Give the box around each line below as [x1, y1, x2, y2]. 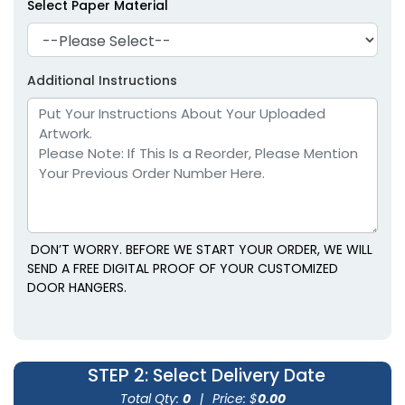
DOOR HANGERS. [27, 278, 127, 297]
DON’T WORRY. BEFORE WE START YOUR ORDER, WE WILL [27, 240, 372, 259]
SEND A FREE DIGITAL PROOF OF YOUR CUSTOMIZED [27, 259, 338, 278]
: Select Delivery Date [144, 363, 325, 388]
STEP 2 [87, 362, 145, 388]
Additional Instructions [27, 71, 177, 89]
